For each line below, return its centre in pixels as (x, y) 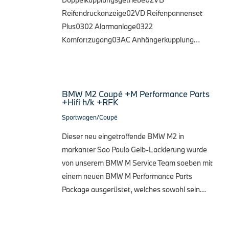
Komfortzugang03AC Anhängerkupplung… (131, 39)
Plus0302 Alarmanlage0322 (107, 26)
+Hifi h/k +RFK (90, 102)
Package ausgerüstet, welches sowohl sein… (134, 189)
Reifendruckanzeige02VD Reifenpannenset (132, 13)
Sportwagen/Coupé (90, 117)
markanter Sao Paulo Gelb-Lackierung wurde (134, 149)
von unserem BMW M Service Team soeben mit (137, 163)
